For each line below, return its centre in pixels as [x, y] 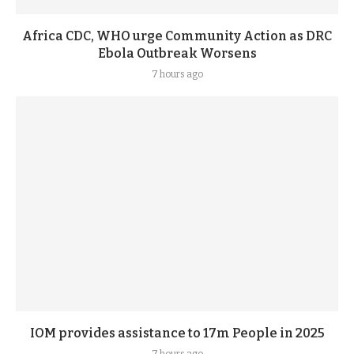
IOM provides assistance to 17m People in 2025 [177, 333]
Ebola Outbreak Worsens [177, 53]
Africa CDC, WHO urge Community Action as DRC [177, 36]
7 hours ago [177, 74]
